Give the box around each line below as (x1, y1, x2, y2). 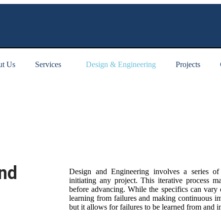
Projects (175, 60, 200, 69)
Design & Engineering (85, 60, 156, 69)
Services (35, 60, 61, 69)
